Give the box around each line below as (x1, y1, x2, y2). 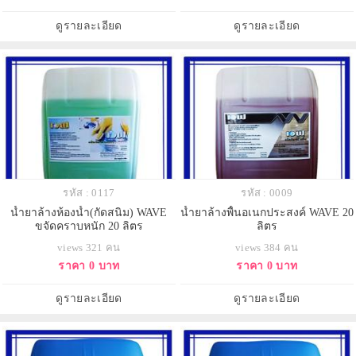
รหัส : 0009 (241, 187, 293, 199)
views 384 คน (234, 242, 299, 254)
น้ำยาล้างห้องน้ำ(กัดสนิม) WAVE (10, 207, 168, 219)
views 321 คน (57, 242, 121, 254)
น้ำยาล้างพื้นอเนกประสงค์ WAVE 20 (180, 207, 354, 219)
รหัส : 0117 (63, 187, 115, 199)
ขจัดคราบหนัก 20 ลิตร (34, 220, 143, 233)
